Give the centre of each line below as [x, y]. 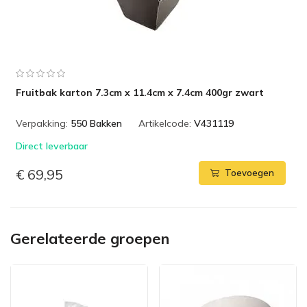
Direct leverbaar [52, 146]
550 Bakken [96, 123]
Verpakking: [42, 123]
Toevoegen [249, 173]
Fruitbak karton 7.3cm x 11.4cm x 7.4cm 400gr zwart [140, 93]
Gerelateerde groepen [90, 238]
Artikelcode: [165, 123]
